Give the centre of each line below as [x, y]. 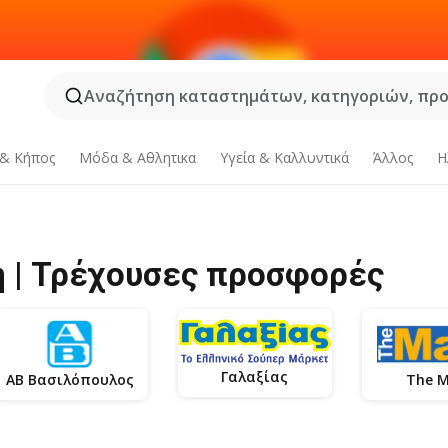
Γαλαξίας [255, 376]
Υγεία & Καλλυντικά [284, 157]
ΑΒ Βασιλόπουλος [70, 379]
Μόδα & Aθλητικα [138, 157]
